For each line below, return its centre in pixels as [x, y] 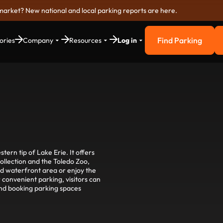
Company [38, 40]
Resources [85, 40]
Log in [127, 40]
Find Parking [180, 40]
